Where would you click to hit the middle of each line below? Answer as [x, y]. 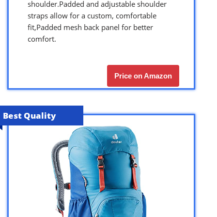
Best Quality [29, 115]
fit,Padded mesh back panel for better [90, 27]
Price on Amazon [143, 76]
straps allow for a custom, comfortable [92, 15]
